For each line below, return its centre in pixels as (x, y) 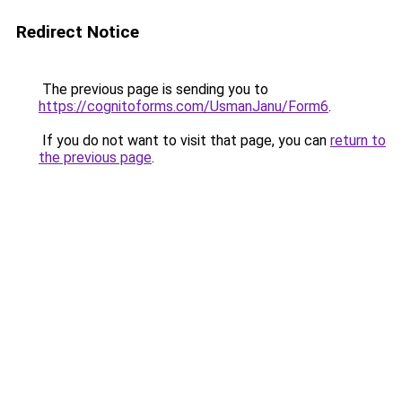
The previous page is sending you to (153, 89)
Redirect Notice (78, 32)
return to (358, 140)
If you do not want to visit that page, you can (184, 140)
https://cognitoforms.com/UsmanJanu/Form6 (184, 106)
